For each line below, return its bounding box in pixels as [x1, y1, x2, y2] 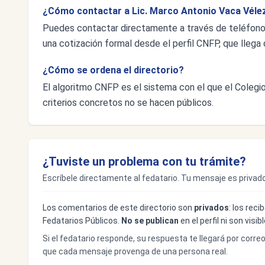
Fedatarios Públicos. [43, 216, 121, 225]
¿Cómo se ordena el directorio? [43, 64, 184, 76]
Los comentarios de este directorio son [43, 203, 194, 212]
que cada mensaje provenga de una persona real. [43, 247, 228, 256]
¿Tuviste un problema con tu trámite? [43, 154, 246, 169]
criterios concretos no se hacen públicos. [43, 97, 214, 108]
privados [194, 203, 229, 212]
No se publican [121, 216, 179, 225]
